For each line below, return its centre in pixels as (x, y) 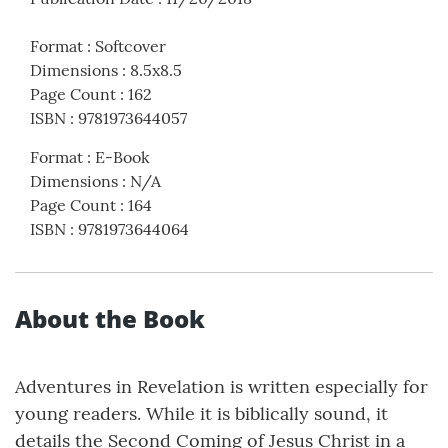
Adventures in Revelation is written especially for (221, 386)
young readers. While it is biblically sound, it (201, 413)
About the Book (110, 318)
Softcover (130, 45)
